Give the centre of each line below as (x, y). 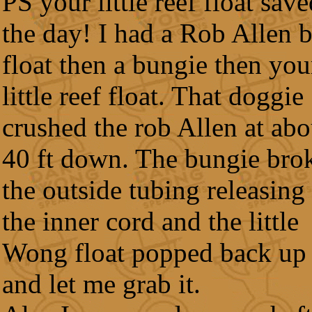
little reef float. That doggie (153, 96)
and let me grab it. (101, 284)
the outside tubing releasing (154, 190)
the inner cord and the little (150, 221)
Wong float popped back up (154, 252)
